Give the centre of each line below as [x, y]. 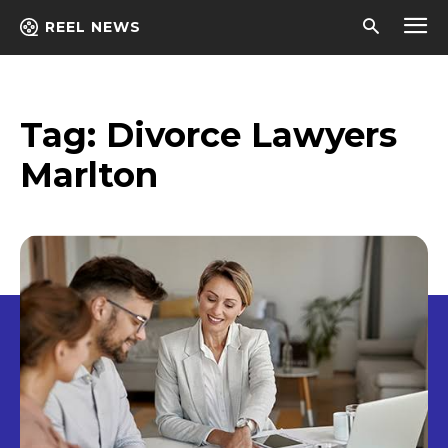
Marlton [89, 175]
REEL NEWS [93, 27]
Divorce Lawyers [251, 135]
